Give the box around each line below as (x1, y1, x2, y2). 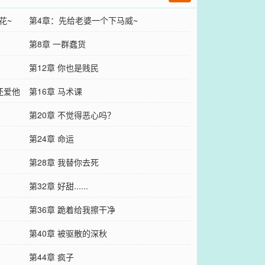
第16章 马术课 (28, 85, 82, 97)
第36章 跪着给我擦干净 (28, 203, 115, 215)
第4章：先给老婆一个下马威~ (28, 14, 138, 26)
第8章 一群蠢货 (28, 37, 86, 50)
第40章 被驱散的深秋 (28, 227, 107, 239)
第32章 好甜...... (28, 179, 88, 192)
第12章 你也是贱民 (28, 61, 99, 73)
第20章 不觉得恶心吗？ (28, 108, 115, 121)
